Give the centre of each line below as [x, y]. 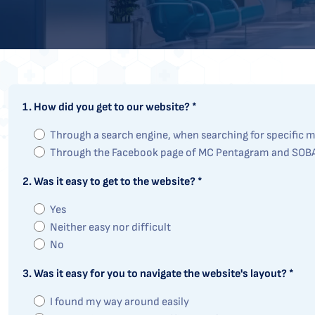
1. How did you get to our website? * [110, 107]
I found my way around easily [120, 302]
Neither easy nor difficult [110, 227]
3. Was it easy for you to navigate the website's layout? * [158, 274]
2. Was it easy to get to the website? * [112, 182]
